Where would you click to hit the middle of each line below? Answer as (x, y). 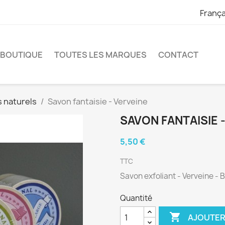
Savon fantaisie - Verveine (98, 102)
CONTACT (178, 54)
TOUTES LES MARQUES (100, 54)
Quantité (136, 198)
